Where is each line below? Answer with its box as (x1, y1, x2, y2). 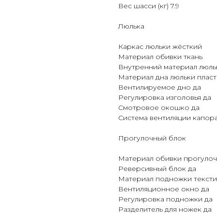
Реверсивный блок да (118, 164, 196, 173)
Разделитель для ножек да (118, 205, 212, 214)
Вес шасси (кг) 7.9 (118, 1, 179, 11)
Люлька (118, 22, 144, 31)
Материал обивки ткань (118, 52, 202, 62)
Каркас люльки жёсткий (118, 42, 202, 51)
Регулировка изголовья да (118, 93, 211, 102)
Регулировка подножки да (118, 195, 213, 204)
